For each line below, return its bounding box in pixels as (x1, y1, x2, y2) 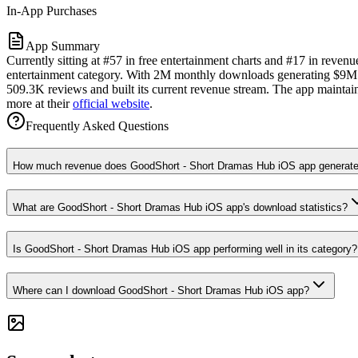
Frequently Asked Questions (26, 118, 169, 133)
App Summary (26, 38, 100, 53)
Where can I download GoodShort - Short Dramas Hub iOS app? (13, 284, 309, 296)
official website (73, 96, 149, 110)
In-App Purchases (6, 3, 97, 18)
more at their (6, 96, 73, 110)
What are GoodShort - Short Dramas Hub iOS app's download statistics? (13, 201, 348, 214)
